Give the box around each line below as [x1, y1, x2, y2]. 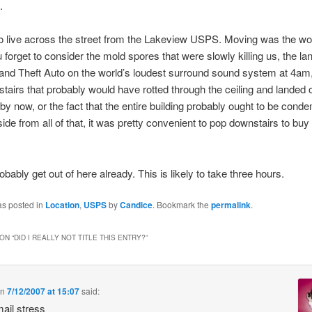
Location [45, 198, 80, 212]
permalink [211, 198, 251, 212]
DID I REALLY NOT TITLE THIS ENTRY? [14, 232, 146, 242]
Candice [120, 198, 153, 212]
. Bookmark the [153, 198, 212, 211]
